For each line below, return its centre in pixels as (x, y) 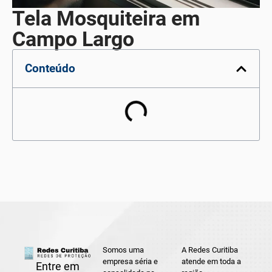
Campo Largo (73, 39)
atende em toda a (211, 262)
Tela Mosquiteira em (106, 19)
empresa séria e (131, 262)
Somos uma (124, 250)
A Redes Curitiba (209, 250)
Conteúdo (50, 69)
